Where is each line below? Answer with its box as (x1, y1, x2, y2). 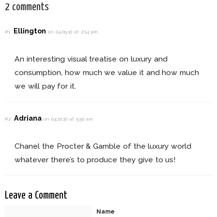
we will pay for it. (15, 81, 77, 91)
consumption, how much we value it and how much (15, 68, 200, 77)
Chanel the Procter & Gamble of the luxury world (15, 141, 192, 151)
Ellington (14, 27, 48, 35)
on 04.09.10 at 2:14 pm (48, 29, 98, 35)
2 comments (5, 1, 49, 13)
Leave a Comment (5, 190, 67, 201)
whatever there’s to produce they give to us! (15, 155, 176, 164)
